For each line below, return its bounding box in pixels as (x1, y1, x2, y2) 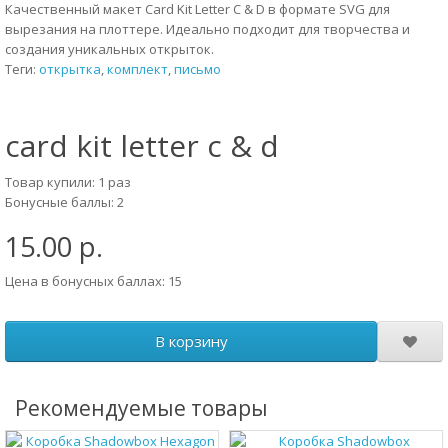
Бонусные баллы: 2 (5, 193, 124, 211)
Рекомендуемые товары (15, 394, 268, 422)
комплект (107, 60, 168, 78)
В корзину (154, 331, 228, 351)
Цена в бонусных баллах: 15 (5, 272, 182, 290)
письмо (174, 60, 221, 78)
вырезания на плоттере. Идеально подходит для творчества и (5, 20, 410, 38)
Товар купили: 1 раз (5, 173, 131, 191)
